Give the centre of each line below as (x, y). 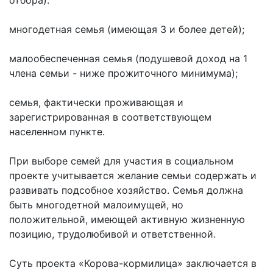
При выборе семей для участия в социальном (121, 161)
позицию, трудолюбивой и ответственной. (112, 234)
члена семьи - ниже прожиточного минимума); (123, 73)
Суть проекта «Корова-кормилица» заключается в (133, 263)
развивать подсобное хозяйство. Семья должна (126, 190)
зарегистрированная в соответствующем (110, 117)
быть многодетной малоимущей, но (96, 204)
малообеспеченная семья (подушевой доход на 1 (128, 58)
